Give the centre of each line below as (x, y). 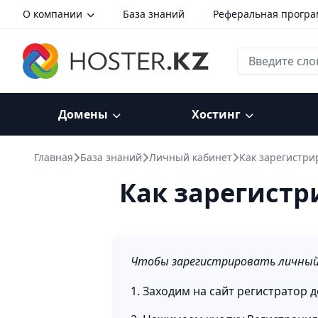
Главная (54, 157)
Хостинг (216, 114)
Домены (83, 114)
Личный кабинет (191, 157)
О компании (53, 14)
